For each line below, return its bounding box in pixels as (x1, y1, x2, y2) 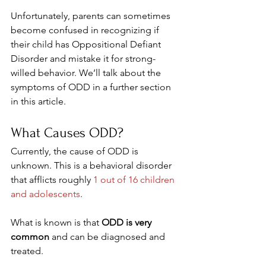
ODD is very (102, 217, 154, 228)
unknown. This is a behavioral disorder (11, 160, 174, 171)
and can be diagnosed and (49, 231, 167, 242)
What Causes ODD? (11, 125, 127, 141)
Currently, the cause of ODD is (11, 145, 141, 157)
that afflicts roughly (11, 174, 93, 185)
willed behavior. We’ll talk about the (11, 67, 163, 78)
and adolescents (11, 188, 80, 199)
